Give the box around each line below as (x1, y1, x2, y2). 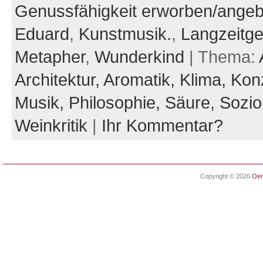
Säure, (164, 93, 220, 113)
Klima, (179, 70, 231, 90)
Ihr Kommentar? (101, 116, 223, 136)
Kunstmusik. (78, 25, 171, 44)
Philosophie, (68, 93, 165, 113)
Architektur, (14, 70, 103, 90)
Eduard (14, 25, 69, 44)
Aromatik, (103, 70, 180, 90)
